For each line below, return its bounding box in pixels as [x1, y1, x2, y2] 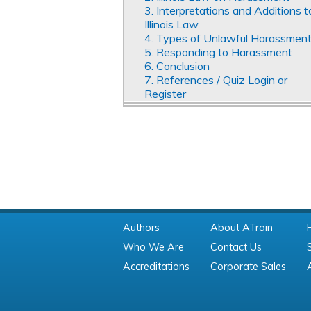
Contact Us [210, 241, 262, 254]
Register [144, 87, 186, 101]
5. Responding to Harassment [144, 45, 292, 60]
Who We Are [123, 241, 184, 254]
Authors [123, 221, 160, 235]
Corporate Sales [210, 260, 286, 274]
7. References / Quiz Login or [144, 73, 287, 87]
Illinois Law [144, 17, 199, 32]
